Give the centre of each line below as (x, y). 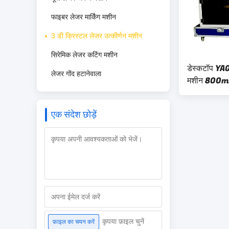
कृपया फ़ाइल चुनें (123, 221)
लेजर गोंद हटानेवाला (76, 74)
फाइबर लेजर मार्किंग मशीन (84, 17)
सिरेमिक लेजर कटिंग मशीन (84, 55)
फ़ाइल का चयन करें (74, 222)
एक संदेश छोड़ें (74, 115)
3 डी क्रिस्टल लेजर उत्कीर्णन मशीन (97, 36)
